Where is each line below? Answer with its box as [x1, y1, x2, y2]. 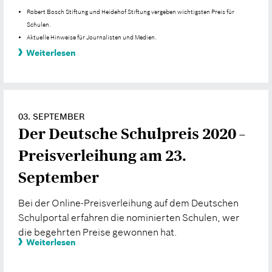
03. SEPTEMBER [18, 111, 84, 123]
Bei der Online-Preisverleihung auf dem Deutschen [18, 196, 239, 209]
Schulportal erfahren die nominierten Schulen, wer [18, 211, 239, 223]
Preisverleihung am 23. [18, 146, 186, 166]
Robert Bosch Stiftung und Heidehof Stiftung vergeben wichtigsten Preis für [27, 8, 235, 16]
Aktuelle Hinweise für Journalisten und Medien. [27, 33, 157, 41]
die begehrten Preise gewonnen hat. [18, 225, 177, 238]
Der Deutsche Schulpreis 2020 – [18, 124, 245, 144]
